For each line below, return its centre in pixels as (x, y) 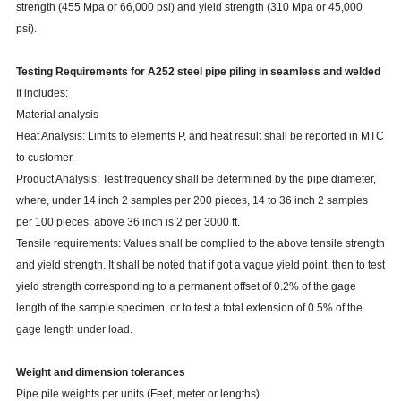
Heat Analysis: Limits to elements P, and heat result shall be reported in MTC (200, 137)
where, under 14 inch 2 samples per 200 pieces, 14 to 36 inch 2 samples (192, 201)
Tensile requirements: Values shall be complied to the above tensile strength (200, 244)
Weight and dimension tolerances (100, 373)
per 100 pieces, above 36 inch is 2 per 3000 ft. (128, 222)
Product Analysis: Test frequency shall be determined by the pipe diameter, (196, 179)
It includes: (42, 94)
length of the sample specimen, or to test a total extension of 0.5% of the (189, 308)
